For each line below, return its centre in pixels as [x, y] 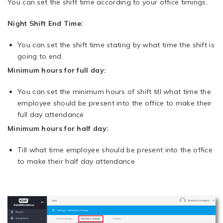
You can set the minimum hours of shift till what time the [114, 92]
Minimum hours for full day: [57, 70]
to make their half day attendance [76, 162]
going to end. [40, 56]
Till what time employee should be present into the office [115, 150]
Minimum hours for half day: [58, 129]
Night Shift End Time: [46, 24]
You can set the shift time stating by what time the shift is [116, 45]
